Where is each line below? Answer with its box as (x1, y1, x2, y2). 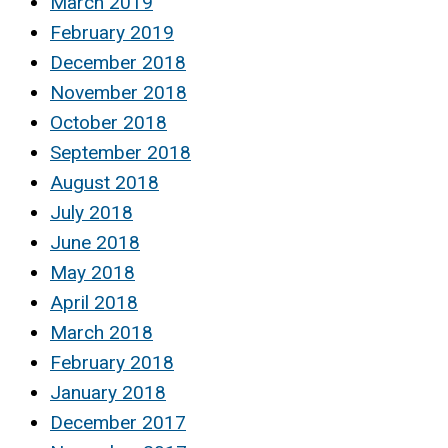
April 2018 (50, 291, 138, 315)
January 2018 (50, 381, 166, 405)
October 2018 (50, 111, 167, 135)
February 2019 (50, 21, 174, 45)
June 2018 (50, 231, 140, 255)
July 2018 (50, 201, 133, 225)
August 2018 (50, 171, 159, 195)
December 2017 (50, 411, 186, 435)
